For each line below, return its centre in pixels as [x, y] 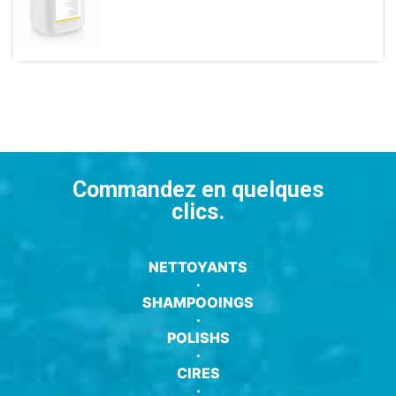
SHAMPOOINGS [198, 302]
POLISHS [198, 337]
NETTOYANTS [198, 267]
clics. [198, 211]
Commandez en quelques [198, 189]
